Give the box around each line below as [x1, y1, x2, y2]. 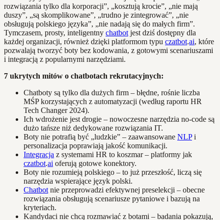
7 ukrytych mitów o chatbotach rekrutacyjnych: [4, 71, 164, 80]
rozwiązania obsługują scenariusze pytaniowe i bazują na [24, 194, 200, 203]
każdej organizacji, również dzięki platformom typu [4, 37, 165, 46]
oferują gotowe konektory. [53, 159, 137, 167]
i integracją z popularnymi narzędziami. [4, 55, 126, 63]
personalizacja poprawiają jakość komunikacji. [24, 141, 167, 150]
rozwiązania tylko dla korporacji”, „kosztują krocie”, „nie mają [4, 1, 198, 10]
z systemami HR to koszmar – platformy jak [54, 150, 192, 159]
